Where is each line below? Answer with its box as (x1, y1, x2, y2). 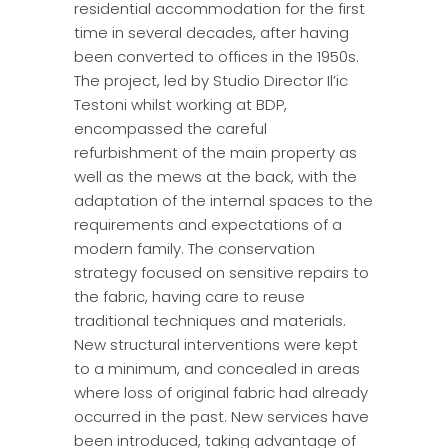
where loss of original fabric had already (74, 382, 368, 403)
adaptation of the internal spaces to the (74, 190, 373, 211)
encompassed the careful (74, 118, 267, 139)
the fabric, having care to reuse (74, 286, 305, 307)
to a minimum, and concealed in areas (74, 358, 360, 379)
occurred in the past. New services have (74, 406, 369, 427)
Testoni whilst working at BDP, (74, 94, 287, 115)
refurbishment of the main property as (74, 142, 357, 163)
